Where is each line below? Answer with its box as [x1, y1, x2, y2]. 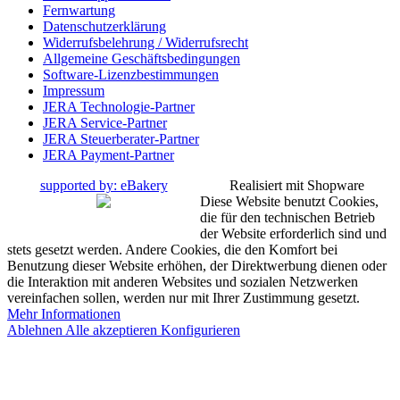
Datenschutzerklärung [43, 18, 166, 34]
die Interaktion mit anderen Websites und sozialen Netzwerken [7, 273, 358, 289]
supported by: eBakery [39, 177, 168, 193]
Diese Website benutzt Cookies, [200, 193, 379, 209]
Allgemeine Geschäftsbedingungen [43, 50, 240, 66]
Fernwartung [43, 2, 115, 18]
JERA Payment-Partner [43, 146, 174, 162]
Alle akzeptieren [65, 321, 161, 337]
